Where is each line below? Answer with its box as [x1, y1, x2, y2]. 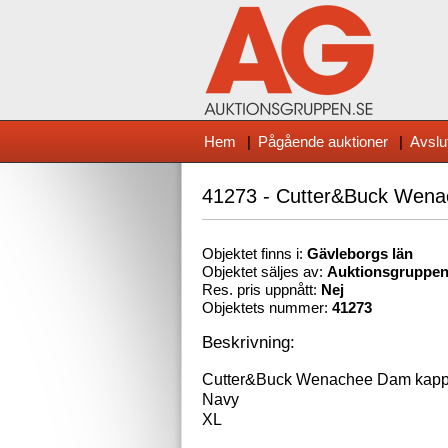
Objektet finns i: [202, 246, 307, 262]
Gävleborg [307, 246, 380, 262]
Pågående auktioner [258, 133, 388, 150]
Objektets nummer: [202, 300, 332, 316]
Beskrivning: [202, 332, 295, 352]
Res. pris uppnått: [202, 282, 321, 298]
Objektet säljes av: [202, 264, 327, 280]
